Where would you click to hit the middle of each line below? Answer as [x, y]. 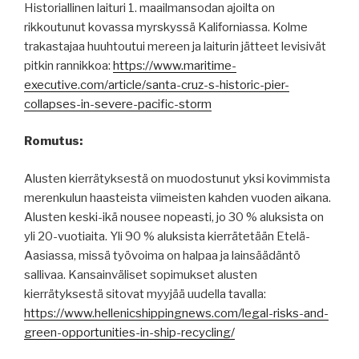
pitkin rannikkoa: [69, 65]
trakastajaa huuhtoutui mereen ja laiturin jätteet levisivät [175, 46]
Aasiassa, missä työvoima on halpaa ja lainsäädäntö [162, 255]
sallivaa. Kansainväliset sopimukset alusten [141, 274]
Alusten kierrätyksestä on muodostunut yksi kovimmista [177, 178]
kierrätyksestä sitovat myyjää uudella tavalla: [145, 294]
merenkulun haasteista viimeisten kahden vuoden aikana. [177, 198]
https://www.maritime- [175, 65]
